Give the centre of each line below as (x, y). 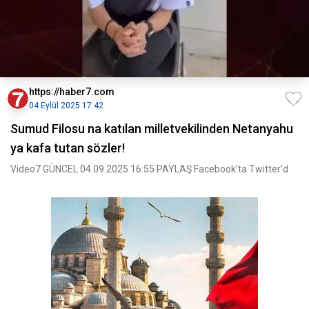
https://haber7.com (72, 92)
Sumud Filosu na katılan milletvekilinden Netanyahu (152, 129)
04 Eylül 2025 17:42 (66, 106)
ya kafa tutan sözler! (68, 148)
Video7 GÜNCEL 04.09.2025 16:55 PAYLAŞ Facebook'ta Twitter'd (149, 169)
